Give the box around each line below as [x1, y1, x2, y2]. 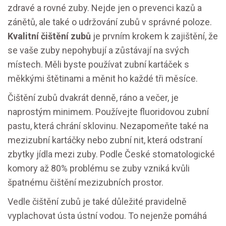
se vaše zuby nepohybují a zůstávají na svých [8, 45, 189, 56]
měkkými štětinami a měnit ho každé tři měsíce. [8, 73, 198, 84]
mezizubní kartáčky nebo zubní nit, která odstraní [8, 135, 202, 146]
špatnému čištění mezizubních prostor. [8, 177, 163, 188]
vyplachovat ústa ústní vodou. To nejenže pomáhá [8, 210, 207, 221]
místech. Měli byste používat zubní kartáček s [8, 59, 189, 70]
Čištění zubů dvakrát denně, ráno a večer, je [8, 92, 179, 103]
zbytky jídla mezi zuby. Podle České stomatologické [8, 149, 215, 160]
